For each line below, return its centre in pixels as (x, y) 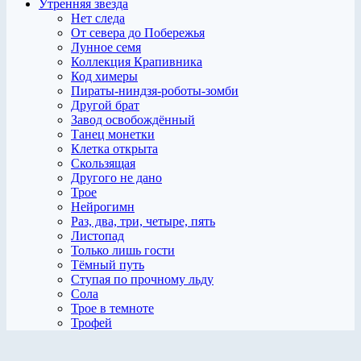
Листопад (98, 235)
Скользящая (103, 163)
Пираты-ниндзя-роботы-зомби (155, 90)
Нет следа (98, 18)
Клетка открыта (114, 148)
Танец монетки (113, 134)
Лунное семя (106, 47)
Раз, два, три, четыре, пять (143, 221)
